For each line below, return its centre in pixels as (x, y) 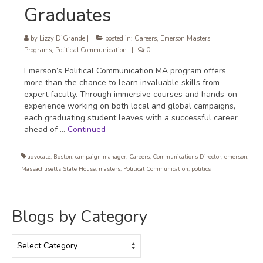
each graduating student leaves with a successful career (131, 118)
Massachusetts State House (58, 169)
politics (201, 169)
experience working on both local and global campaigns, (130, 106)
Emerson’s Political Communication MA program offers (125, 71)
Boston (63, 157)
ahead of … (46, 130)
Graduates (68, 15)
